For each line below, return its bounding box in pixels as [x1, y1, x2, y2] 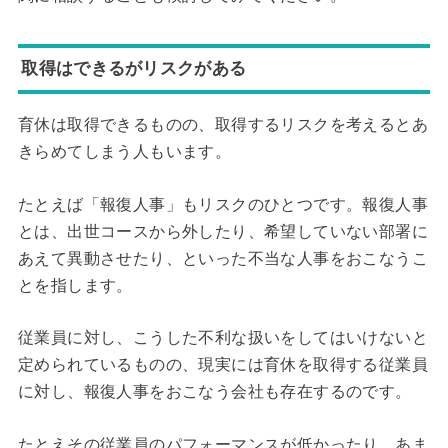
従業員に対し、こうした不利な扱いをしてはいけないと [17, 329, 428, 347]
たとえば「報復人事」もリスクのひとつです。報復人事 [17, 195, 428, 213]
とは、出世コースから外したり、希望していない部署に [17, 222, 428, 240]
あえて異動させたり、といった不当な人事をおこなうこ [17, 249, 428, 267]
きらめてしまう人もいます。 [17, 143, 232, 161]
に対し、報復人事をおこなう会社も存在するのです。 [17, 383, 412, 401]
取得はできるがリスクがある [21, 58, 247, 79]
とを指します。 [17, 276, 133, 294]
